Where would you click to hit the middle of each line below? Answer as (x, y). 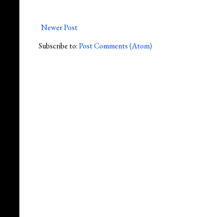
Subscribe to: (59, 46)
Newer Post (59, 27)
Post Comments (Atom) (116, 46)
